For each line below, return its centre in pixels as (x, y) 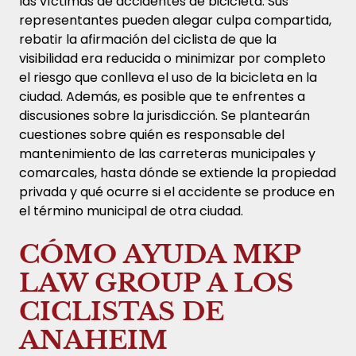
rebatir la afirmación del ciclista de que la (148, 39)
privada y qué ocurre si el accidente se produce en (177, 192)
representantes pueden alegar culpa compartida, (175, 20)
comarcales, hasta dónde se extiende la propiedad (178, 172)
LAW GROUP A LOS (156, 282)
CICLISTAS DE (122, 311)
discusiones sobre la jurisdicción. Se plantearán (164, 115)
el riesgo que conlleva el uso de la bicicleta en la (168, 77)
